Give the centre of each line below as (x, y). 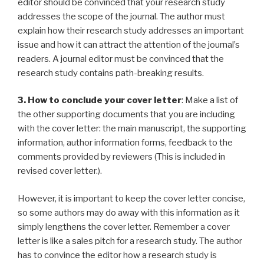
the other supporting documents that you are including (126, 115)
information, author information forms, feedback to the (125, 143)
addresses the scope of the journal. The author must (121, 16)
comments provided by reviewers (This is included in (121, 157)
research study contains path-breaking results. (111, 73)
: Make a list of (210, 100)
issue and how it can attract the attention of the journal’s (129, 44)
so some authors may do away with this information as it (129, 212)
